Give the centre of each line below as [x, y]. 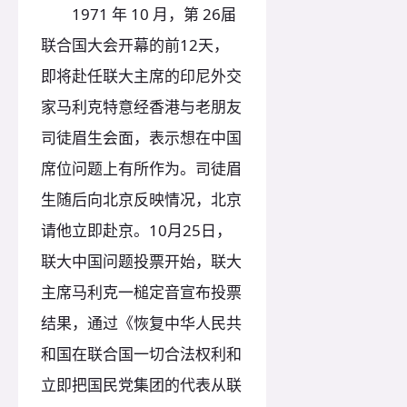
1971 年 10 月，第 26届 [139, 14]
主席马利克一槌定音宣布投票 [141, 292]
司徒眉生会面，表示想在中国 [141, 137]
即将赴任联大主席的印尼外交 [141, 75]
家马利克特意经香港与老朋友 [141, 106]
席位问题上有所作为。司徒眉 [141, 168]
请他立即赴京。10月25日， [136, 230]
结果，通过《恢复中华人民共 [141, 323]
